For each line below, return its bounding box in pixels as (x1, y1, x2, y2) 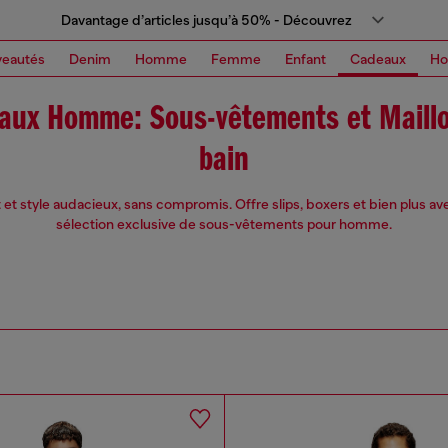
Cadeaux (350, 50, 406, 67)
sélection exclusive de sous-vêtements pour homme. (56, 216, 392, 232)
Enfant (285, 50, 326, 67)
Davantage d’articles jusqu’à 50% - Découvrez (60, 12, 352, 28)
